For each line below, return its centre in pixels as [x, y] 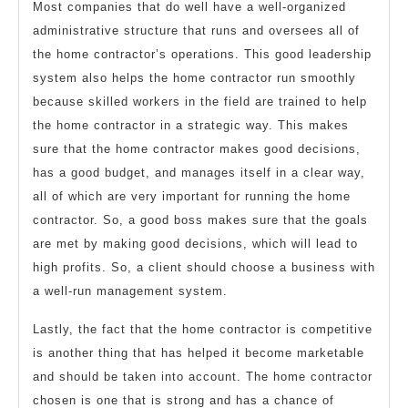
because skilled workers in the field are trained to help [200, 102]
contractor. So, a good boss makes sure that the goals [200, 220]
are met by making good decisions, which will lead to [195, 244]
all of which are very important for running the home [192, 197]
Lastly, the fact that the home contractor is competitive [203, 330]
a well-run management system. [130, 291]
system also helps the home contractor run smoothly [194, 78]
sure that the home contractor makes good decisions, [197, 149]
